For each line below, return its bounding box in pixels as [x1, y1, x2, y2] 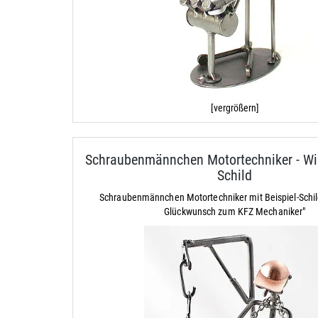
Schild [217, 167, 253, 185]
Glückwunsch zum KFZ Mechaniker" [164, 206, 306, 218]
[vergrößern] [210, 102, 259, 114]
